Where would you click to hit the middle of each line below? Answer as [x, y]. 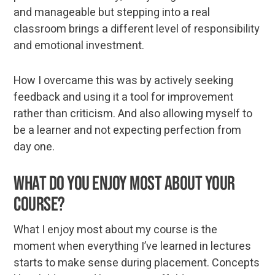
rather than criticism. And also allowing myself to [133, 114]
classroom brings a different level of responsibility [137, 29]
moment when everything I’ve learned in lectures [133, 246]
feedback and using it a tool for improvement [124, 97]
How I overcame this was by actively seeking [124, 80]
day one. [34, 147]
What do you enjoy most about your [124, 184]
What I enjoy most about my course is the [116, 230]
